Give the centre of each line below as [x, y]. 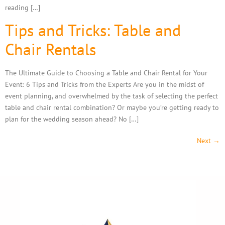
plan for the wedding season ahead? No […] [72, 119]
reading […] [23, 8]
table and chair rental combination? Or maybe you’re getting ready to [112, 107]
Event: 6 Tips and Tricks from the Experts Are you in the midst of [104, 84]
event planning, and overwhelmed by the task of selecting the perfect [111, 95]
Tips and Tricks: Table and [93, 30]
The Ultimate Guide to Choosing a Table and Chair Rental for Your [106, 72]
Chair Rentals [50, 49]
